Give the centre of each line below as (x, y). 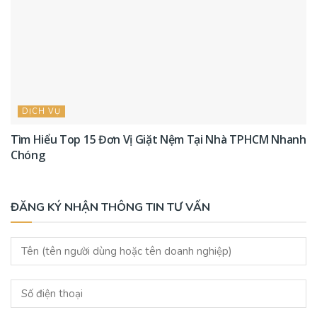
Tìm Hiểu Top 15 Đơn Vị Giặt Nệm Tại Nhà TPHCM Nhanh (158, 140)
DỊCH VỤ (41, 112)
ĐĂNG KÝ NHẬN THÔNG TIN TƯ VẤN (110, 208)
